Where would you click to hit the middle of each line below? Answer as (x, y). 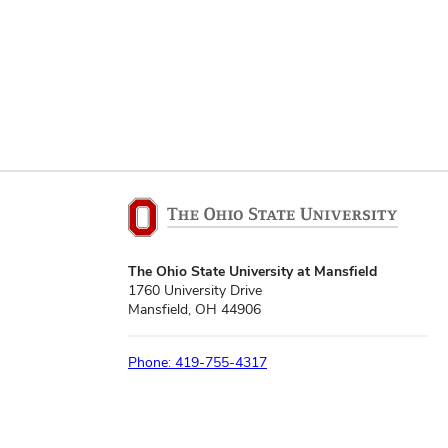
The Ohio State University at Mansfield (252, 270)
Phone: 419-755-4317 (197, 361)
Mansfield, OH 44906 (194, 308)
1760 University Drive (195, 289)
